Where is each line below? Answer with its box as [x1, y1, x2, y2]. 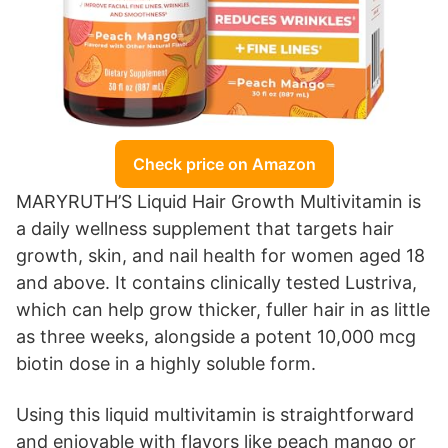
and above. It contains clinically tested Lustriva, [16, 271, 417, 293]
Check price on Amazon [132, 153, 316, 174]
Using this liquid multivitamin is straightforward [16, 403, 414, 425]
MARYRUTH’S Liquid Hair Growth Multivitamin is [16, 190, 421, 212]
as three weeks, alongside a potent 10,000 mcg [16, 325, 416, 347]
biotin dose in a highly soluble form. [16, 352, 316, 374]
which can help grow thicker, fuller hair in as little [16, 298, 430, 320]
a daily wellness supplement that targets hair [16, 217, 394, 239]
